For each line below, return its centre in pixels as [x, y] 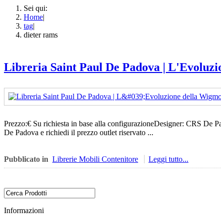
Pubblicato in [26, 159]
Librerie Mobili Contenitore [95, 159]
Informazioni [24, 211]
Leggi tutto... [168, 159]
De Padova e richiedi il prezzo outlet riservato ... [79, 133]
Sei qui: [37, 8]
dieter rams [41, 35]
